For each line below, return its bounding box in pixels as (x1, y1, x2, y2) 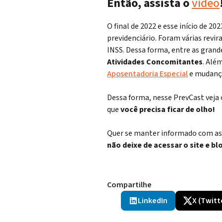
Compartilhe (107, 179, 152, 190)
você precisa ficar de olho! (120, 104, 215, 115)
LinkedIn (138, 195, 167, 206)
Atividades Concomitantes (107, 56, 203, 67)
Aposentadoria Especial (107, 68, 188, 79)
